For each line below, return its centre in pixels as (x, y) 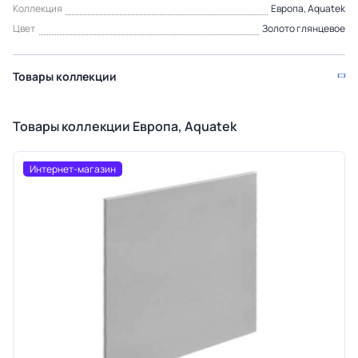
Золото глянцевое (304, 28)
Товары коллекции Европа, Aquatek (125, 126)
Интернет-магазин (73, 169)
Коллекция (38, 8)
